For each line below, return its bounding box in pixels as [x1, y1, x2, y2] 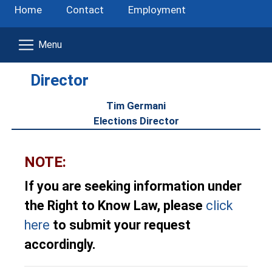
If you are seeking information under [24, 178, 242, 194]
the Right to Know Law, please [24, 198, 206, 213]
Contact [66, 4, 104, 16]
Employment [128, 4, 186, 16]
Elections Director [93, 115, 179, 127]
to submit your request [50, 217, 191, 233]
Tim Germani [106, 100, 166, 112]
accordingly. [24, 237, 96, 252]
